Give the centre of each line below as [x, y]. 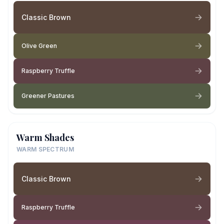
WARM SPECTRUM [45, 149]
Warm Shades [45, 137]
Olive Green [39, 46]
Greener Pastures [48, 96]
